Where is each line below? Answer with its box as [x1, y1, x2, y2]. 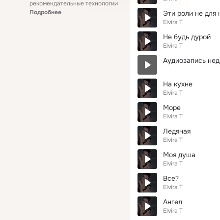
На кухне [163, 80, 192, 88]
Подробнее [29, 8, 61, 16]
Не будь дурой [163, 32, 211, 41]
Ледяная [163, 127, 191, 136]
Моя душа [163, 150, 195, 159]
